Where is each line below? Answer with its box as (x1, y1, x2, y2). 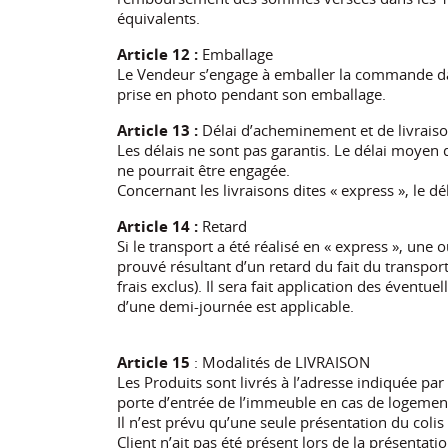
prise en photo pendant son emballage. (117, 83, 386, 104)
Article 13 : (117, 119, 198, 140)
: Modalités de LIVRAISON (190, 351, 370, 372)
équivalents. (117, 7, 200, 28)
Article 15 (117, 351, 190, 372)
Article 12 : (117, 43, 198, 64)
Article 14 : (117, 215, 198, 236)
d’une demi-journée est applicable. (117, 295, 354, 316)
